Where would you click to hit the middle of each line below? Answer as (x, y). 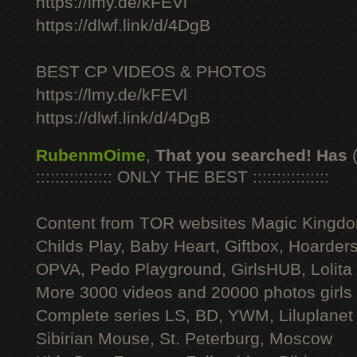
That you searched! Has (251, 155)
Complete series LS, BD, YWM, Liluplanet (194, 316)
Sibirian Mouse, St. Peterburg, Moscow (184, 339)
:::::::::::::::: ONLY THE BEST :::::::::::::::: (182, 177)
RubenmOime (91, 155)
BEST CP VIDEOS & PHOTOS (151, 72)
